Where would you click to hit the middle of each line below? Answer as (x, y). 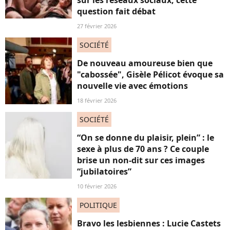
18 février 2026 (97, 100)
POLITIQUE (98, 205)
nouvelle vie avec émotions (132, 86)
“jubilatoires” (104, 171)
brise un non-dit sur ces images (141, 160)
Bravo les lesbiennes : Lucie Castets (149, 223)
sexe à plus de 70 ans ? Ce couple (143, 149)
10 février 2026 (97, 186)
